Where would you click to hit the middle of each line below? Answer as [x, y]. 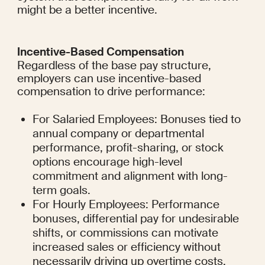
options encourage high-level [108, 162]
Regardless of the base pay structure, [114, 66]
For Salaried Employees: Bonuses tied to [137, 119]
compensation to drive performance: [111, 92]
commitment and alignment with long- [130, 176]
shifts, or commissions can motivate [126, 233]
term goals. [62, 190]
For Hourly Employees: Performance [126, 205]
